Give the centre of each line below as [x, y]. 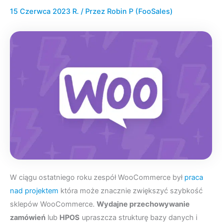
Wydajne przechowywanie [143, 204]
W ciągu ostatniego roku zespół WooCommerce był [97, 178]
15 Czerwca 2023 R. [45, 12]
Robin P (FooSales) [140, 12]
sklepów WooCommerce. [53, 204]
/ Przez [94, 12]
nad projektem [34, 191]
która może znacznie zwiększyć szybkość [131, 191]
